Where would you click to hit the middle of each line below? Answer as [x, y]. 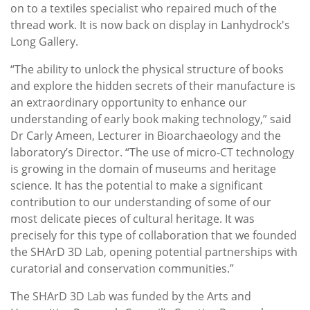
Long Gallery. [44, 42]
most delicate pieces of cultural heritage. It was [133, 219]
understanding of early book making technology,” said [151, 119]
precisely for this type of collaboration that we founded [154, 236]
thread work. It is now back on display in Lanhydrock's [150, 25]
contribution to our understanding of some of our [141, 202]
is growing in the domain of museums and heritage [143, 169]
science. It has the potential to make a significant [137, 186]
